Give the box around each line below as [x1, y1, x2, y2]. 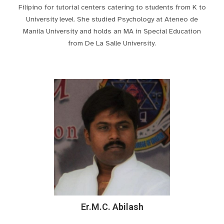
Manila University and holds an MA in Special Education [23, 26, 201, 36]
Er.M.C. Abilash [80, 201, 143, 212]
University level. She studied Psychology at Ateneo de [26, 14, 198, 24]
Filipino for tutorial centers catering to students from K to [18, 2, 206, 12]
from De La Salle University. [68, 38, 156, 48]
